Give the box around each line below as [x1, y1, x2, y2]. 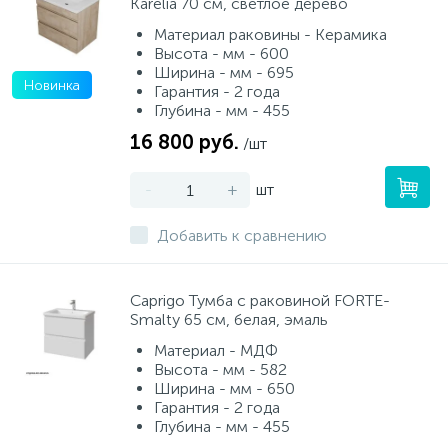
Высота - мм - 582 [154, 360, 287, 379]
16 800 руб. [130, 130, 239, 154]
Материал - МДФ [154, 341, 278, 360]
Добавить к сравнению [157, 226, 327, 245]
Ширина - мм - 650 [154, 379, 295, 398]
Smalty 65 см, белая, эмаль [130, 310, 328, 329]
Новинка [24, 77, 80, 94]
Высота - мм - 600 [154, 44, 289, 63]
